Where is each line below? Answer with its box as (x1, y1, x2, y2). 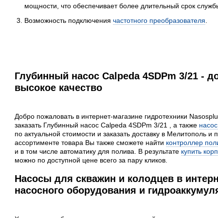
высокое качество (15, 82, 102, 93)
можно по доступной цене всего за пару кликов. (15, 156, 167, 164)
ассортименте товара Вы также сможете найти (15, 139, 166, 147)
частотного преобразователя (113, 17, 205, 25)
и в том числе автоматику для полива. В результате (15, 147, 181, 156)
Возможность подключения (24, 17, 113, 25)
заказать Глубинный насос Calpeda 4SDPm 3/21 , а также (15, 121, 199, 129)
